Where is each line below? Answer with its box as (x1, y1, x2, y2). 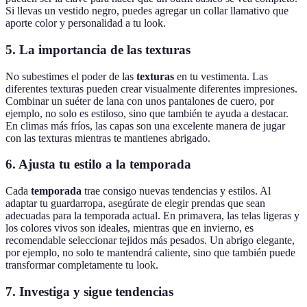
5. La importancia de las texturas (5, 42, 191, 57)
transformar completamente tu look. (5, 259, 158, 271)
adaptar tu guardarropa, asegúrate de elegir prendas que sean (5, 197, 265, 210)
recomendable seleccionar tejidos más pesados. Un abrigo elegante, (5, 234, 295, 247)
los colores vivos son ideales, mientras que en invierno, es (5, 222, 254, 234)
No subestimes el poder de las (5, 70, 136, 82)
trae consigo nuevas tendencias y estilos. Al (82, 185, 271, 197)
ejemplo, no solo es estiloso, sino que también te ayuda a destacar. (5, 107, 288, 119)
